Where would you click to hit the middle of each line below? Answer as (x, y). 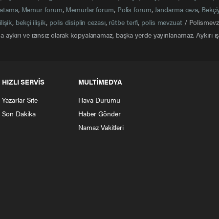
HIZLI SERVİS (23, 82)
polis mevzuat (162, 22)
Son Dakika (19, 113)
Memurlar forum (90, 9)
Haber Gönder (99, 113)
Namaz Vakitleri (101, 127)
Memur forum (42, 9)
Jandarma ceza (176, 9)
